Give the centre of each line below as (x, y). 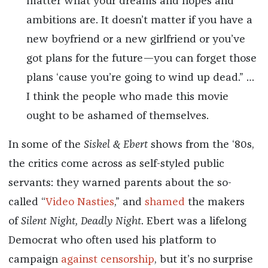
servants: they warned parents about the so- (120, 183)
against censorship (107, 260)
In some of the (46, 145)
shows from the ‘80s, (201, 145)
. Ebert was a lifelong (194, 222)
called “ (27, 202)
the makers (214, 202)
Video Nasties (80, 202)
